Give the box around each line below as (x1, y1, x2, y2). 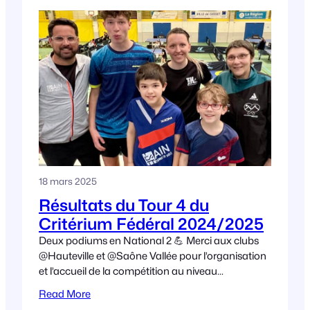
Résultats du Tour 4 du (39, 195, 209, 215)
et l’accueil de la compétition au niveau (39, 264, 217, 277)
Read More (39, 287, 91, 300)
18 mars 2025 (39, 175, 97, 187)
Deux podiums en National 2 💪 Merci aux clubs (39, 234, 259, 246)
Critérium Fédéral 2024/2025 (39, 214, 264, 233)
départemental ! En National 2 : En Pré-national (39, 280, 259, 292)
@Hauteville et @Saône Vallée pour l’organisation (39, 249, 266, 262)
